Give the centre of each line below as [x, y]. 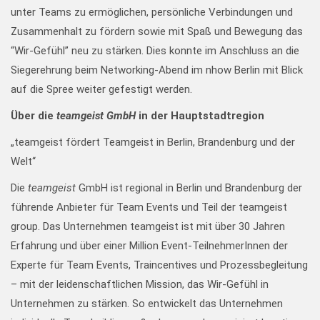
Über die [34, 116]
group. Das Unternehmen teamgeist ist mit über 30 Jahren [148, 226]
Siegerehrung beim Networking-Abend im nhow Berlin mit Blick [157, 70]
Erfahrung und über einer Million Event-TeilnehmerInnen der [149, 246]
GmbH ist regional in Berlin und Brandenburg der [189, 188]
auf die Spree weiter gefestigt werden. [101, 89]
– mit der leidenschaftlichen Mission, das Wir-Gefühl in [140, 284]
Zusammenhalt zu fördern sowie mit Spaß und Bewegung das [157, 31]
